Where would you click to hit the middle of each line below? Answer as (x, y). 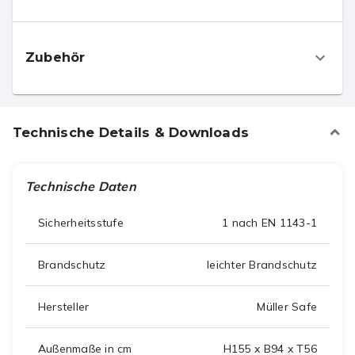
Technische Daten (81, 186)
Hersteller (64, 306)
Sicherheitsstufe (81, 222)
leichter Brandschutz (262, 264)
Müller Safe (287, 306)
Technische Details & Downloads (131, 132)
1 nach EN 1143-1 (269, 222)
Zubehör (55, 58)
